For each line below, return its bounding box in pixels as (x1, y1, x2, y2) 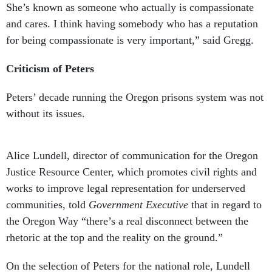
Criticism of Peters (6, 63, 97, 75)
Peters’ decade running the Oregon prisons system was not (6, 91, 263, 104)
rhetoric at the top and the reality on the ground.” (6, 231, 226, 244)
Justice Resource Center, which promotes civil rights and (6, 166, 257, 178)
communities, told (6, 199, 89, 211)
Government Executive (89, 199, 191, 211)
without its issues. (6, 107, 85, 120)
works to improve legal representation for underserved (6, 182, 245, 195)
